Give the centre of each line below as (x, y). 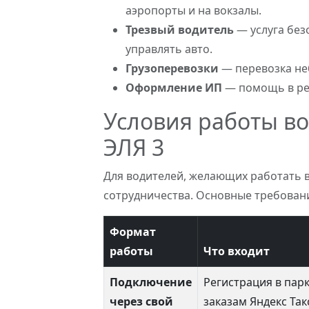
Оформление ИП (174, 88)
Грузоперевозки (172, 68)
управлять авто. (169, 49)
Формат (133, 232)
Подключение (151, 282)
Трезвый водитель (180, 30)
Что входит (237, 251)
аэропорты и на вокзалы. (193, 10)
